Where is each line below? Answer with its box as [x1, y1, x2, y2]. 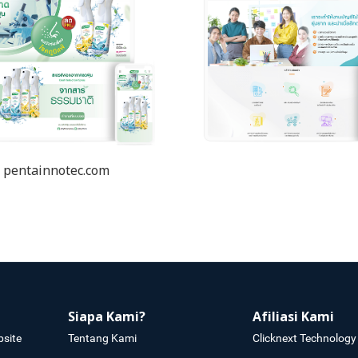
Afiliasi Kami [252, 307, 334, 327]
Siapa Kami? [68, 307, 146, 327]
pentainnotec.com [2, 161, 109, 181]
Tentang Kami [68, 331, 137, 344]
